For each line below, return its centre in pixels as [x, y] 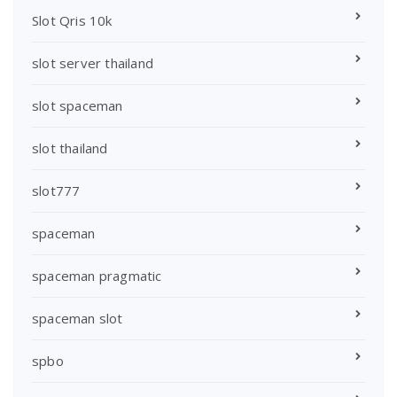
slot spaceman [78, 106]
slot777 [56, 191]
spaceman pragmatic [97, 276]
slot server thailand [93, 63]
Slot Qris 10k [72, 21]
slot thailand [70, 148]
